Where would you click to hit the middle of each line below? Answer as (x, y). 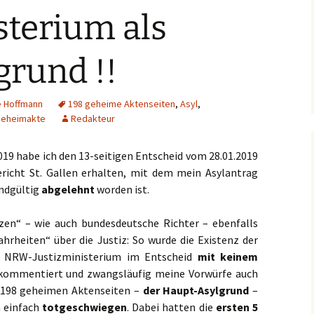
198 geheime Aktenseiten (122, 104)
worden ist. (122, 190)
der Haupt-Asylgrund (196, 291)
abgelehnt (68, 190)
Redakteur (93, 119)
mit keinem (227, 257)
